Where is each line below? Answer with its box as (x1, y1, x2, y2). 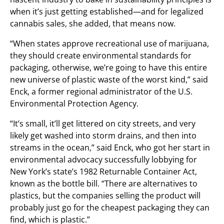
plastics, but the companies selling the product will (10, 190, 200, 201)
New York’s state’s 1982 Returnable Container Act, (10, 166, 197, 177)
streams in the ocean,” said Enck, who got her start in (10, 142, 210, 153)
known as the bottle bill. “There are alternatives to (10, 178, 197, 189)
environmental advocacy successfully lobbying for (10, 154, 197, 165)
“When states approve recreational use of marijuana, (10, 38, 209, 49)
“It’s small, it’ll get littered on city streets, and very (10, 118, 195, 129)
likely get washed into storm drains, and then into (10, 130, 196, 141)
